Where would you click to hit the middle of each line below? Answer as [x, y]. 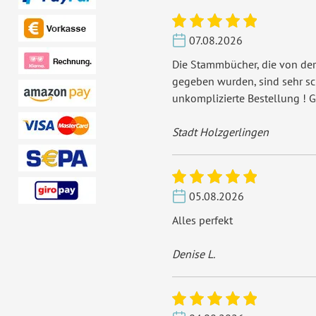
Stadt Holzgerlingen [220, 132]
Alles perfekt [202, 220]
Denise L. [193, 254]
